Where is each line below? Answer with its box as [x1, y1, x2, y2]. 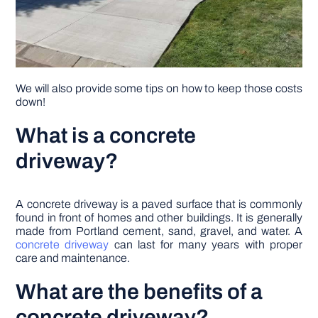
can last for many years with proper [109, 238, 302, 251]
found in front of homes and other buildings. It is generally [16, 212, 302, 224]
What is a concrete [16, 124, 197, 148]
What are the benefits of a [16, 280, 263, 304]
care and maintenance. [16, 252, 131, 265]
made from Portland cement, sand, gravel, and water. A [16, 225, 302, 238]
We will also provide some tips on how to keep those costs [16, 82, 302, 95]
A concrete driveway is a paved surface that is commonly [16, 198, 302, 211]
